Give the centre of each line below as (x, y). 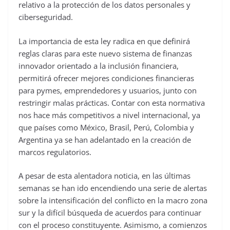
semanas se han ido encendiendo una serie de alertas (113, 188)
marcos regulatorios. (55, 152)
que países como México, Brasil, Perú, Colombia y (106, 127)
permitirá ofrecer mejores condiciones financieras (106, 78)
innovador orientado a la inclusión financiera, (99, 65)
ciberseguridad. (46, 17)
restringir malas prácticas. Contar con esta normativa (112, 102)
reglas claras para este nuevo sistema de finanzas (105, 53)
